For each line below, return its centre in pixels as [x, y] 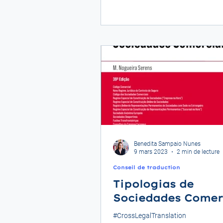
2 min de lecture [198, 152]
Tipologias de [153, 184]
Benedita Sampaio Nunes [167, 144]
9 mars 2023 [151, 152]
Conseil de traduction [147, 167]
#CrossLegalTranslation [150, 215]
